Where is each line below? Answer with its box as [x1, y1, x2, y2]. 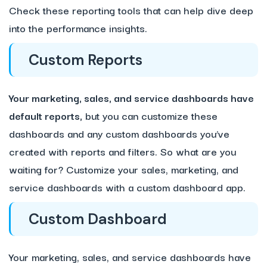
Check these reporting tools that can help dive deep [9, 2, 253, 18]
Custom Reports [29, 50, 142, 70]
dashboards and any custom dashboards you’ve [9, 125, 229, 142]
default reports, [9, 107, 82, 124]
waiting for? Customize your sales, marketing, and [9, 161, 238, 178]
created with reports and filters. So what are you [9, 143, 236, 160]
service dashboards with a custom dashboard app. [9, 179, 246, 195]
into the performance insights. [9, 20, 147, 36]
